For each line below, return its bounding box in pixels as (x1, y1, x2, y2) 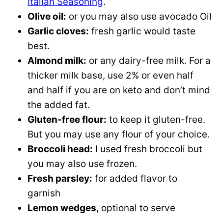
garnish (27, 188, 60, 199)
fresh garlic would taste (89, 26, 195, 37)
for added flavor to (92, 173, 177, 185)
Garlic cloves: (27, 26, 89, 37)
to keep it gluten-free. (107, 114, 205, 126)
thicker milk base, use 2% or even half (27, 70, 193, 82)
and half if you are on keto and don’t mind (27, 84, 210, 96)
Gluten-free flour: (27, 114, 107, 126)
